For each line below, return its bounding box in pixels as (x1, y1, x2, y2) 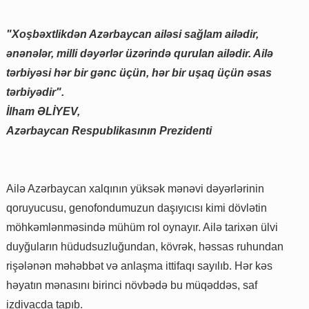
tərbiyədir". (6, 86, 64, 98)
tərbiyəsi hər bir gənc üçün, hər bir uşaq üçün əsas (6, 66, 272, 79)
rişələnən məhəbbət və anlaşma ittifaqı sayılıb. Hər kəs (6, 259, 272, 272)
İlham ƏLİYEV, (6, 105, 80, 117)
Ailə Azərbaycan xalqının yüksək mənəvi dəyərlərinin (6, 182, 264, 195)
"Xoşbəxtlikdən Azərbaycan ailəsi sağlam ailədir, (6, 28, 259, 40)
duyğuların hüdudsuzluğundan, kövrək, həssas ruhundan (6, 240, 283, 252)
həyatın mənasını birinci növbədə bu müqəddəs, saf (6, 279, 257, 291)
